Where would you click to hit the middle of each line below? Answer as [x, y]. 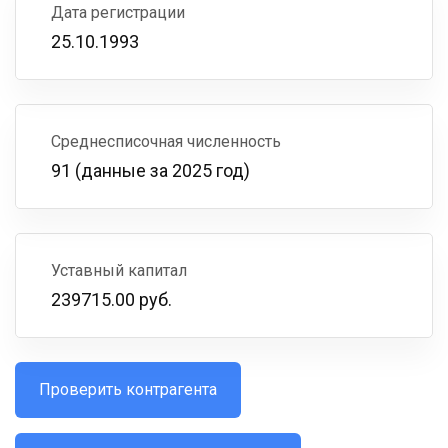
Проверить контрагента [128, 389]
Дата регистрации [118, 12]
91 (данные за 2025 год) [150, 170]
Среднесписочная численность [166, 141]
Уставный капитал [119, 270]
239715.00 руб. [111, 299]
